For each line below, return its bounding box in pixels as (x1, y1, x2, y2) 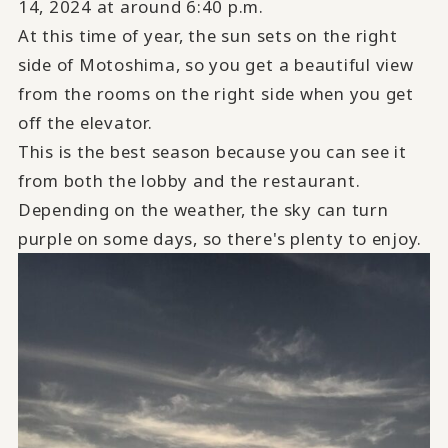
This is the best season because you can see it (17, 139, 407, 163)
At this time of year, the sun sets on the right (17, 23, 398, 47)
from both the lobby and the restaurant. (17, 168, 361, 192)
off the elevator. (17, 110, 153, 134)
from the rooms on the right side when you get (17, 81, 414, 105)
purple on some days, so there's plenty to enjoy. (17, 226, 423, 250)
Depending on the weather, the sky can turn (17, 197, 389, 221)
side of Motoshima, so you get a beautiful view (17, 52, 414, 76)
